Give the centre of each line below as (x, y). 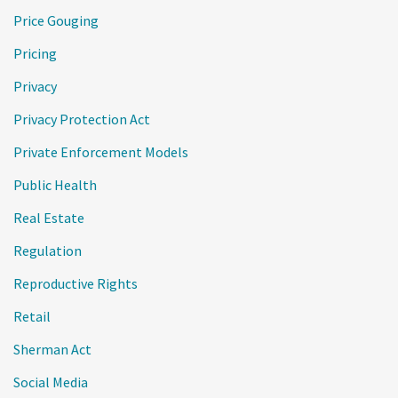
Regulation (48, 251)
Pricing (35, 53)
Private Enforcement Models (101, 152)
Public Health (55, 185)
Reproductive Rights (76, 283)
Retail (32, 316)
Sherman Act (52, 349)
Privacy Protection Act (82, 119)
